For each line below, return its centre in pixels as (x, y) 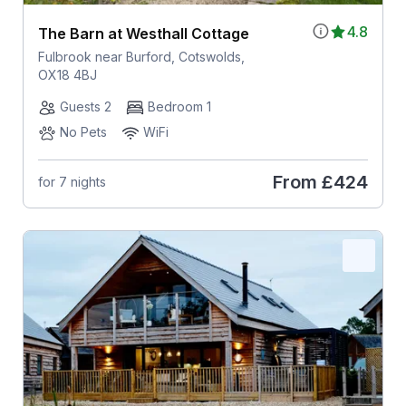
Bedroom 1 (179, 106)
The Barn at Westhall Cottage (143, 33)
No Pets (83, 131)
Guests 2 (85, 106)
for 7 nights (72, 182)
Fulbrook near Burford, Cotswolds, (141, 56)
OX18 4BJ (67, 74)
